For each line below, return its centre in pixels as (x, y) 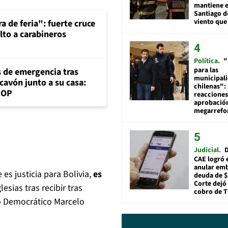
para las (206, 70)
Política (206, 61)
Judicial (206, 150)
